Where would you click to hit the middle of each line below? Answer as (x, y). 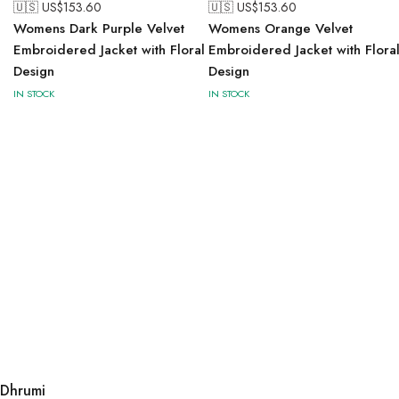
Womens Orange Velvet (281, 28)
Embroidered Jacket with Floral (109, 49)
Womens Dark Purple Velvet (99, 28)
